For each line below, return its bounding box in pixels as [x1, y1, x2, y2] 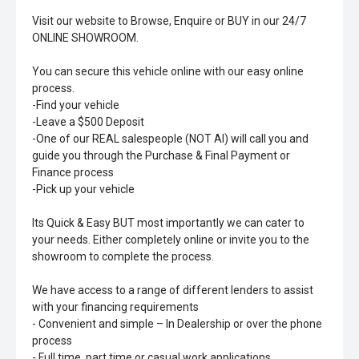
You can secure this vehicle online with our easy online [32, 65, 304, 78]
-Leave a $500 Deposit [32, 115, 144, 128]
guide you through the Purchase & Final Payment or [32, 149, 290, 162]
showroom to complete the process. [32, 250, 214, 263]
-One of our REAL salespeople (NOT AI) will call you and [32, 132, 309, 145]
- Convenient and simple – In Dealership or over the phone [32, 317, 322, 330]
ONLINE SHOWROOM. [32, 31, 139, 44]
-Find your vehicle [32, 99, 119, 111]
